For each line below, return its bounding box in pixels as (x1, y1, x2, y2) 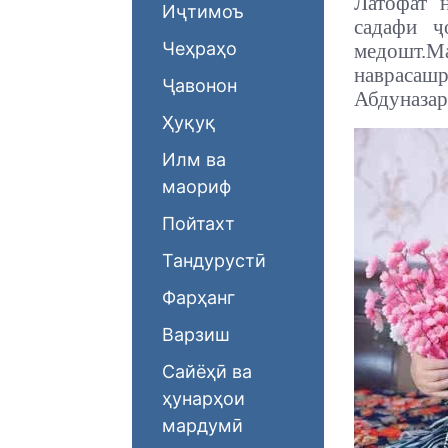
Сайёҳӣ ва (162, 361, 252, 382)
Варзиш (162, 324, 230, 345)
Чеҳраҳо (162, 38, 237, 59)
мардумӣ (162, 415, 243, 436)
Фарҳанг (162, 287, 235, 308)
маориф (162, 176, 231, 197)
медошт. (354, 39, 426, 64)
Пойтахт (162, 213, 235, 234)
